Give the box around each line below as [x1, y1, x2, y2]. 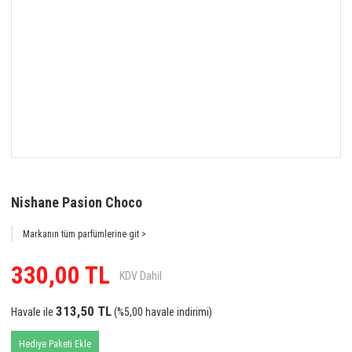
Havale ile [11, 306, 53, 318]
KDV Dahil [119, 269, 162, 282]
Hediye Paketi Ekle [19, 339, 91, 350]
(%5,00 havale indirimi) [112, 306, 212, 318]
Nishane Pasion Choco [11, 194, 142, 211]
